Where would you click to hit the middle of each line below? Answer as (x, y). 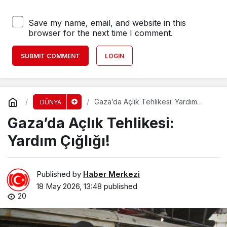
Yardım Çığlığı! (59, 141)
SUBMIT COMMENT (50, 56)
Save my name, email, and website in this (107, 23)
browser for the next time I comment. (101, 33)
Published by (60, 174)
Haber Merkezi (111, 174)
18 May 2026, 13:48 (69, 186)
